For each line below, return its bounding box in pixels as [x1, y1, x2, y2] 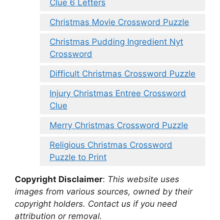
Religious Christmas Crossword [50, 140, 172, 150]
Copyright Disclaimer [15, 174, 103, 185]
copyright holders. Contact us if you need [15, 199, 177, 209]
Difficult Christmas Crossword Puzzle [50, 69, 195, 79]
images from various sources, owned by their [15, 187, 192, 197]
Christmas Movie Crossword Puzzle [50, 17, 189, 27]
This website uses [105, 174, 179, 185]
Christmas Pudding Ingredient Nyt [50, 37, 183, 47]
